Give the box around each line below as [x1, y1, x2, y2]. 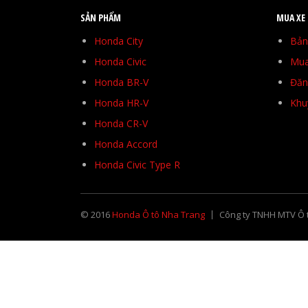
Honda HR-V [94, 96, 148, 110]
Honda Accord [94, 137, 157, 151]
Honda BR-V [94, 76, 148, 89]
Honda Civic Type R [94, 158, 180, 172]
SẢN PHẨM [80, 11, 121, 25]
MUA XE [276, 11, 305, 25]
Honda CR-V [94, 117, 148, 131]
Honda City [94, 34, 143, 48]
